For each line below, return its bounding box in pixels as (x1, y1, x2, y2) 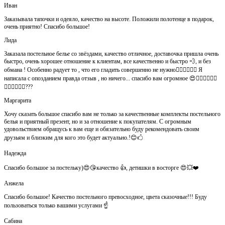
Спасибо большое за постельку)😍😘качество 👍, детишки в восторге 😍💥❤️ (4, 164, 199, 171)
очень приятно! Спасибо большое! (4, 23, 90, 30)
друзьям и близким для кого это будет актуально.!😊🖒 (4, 134, 143, 141)
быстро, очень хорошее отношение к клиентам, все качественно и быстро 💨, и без (4, 57, 211, 65)
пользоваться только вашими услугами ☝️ (4, 201, 108, 209)
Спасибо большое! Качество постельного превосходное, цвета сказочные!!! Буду (4, 193, 207, 200)
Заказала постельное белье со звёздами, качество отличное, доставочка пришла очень (4, 50, 218, 57)
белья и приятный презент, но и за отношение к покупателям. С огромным (4, 118, 191, 125)
